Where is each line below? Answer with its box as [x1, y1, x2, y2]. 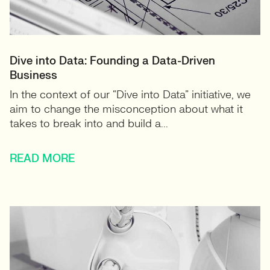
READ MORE [10, 152, 75, 166]
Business [10, 69, 57, 83]
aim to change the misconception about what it [10, 102, 243, 116]
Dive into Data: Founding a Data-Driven [10, 54, 215, 68]
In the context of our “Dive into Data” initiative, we [10, 88, 251, 102]
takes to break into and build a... [10, 117, 168, 131]
